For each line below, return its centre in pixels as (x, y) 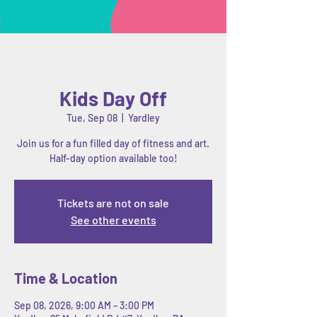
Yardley (144, 117)
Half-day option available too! (113, 158)
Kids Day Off (113, 98)
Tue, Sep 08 (92, 117)
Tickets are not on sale (113, 202)
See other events (113, 219)
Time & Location (66, 278)
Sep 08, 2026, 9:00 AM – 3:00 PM (84, 305)
